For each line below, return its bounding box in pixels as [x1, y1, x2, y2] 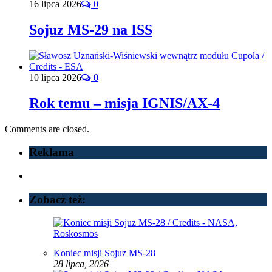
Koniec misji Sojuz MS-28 [53, 248, 155, 259]
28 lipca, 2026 [53, 259, 109, 270]
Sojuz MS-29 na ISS [29, 21, 152, 38]
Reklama [29, 146, 74, 159]
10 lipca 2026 [29, 72, 81, 83]
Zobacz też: [29, 192, 86, 206]
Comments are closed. [5, 123, 89, 134]
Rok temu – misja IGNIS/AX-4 [29, 95, 220, 111]
